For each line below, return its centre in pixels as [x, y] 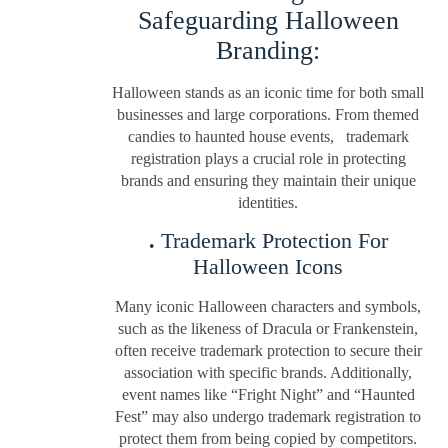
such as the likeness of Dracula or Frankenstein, [268, 328]
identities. [268, 202]
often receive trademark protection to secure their [268, 350]
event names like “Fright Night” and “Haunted [268, 394]
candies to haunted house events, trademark [268, 136]
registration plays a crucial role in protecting [268, 158]
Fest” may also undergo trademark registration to [268, 416]
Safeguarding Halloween [268, 20]
